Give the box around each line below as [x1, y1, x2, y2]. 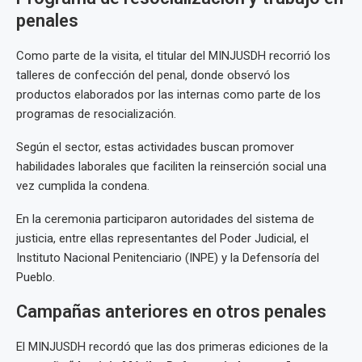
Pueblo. [16, 270, 55, 285]
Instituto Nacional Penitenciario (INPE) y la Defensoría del [16, 250, 319, 266]
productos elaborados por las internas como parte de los [16, 87, 321, 103]
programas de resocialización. [16, 107, 176, 122]
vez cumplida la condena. [16, 179, 149, 194]
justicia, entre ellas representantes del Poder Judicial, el [16, 231, 309, 246]
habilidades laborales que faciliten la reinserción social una [16, 159, 326, 175]
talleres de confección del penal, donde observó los [16, 68, 290, 83]
